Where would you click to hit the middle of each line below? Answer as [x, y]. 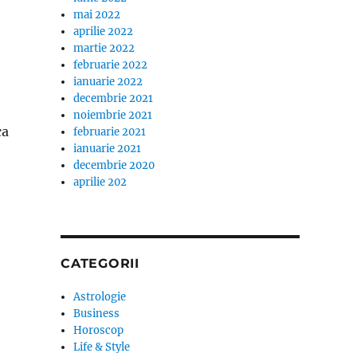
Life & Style [102, 347]
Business [97, 314]
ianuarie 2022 [108, 82]
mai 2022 [97, 15]
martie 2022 [104, 48]
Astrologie [100, 297]
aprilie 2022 [104, 31]
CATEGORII [100, 263]
